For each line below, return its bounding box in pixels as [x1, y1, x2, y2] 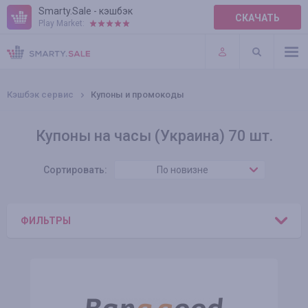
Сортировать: [43, 164, 107, 175]
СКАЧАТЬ [235, 12, 280, 23]
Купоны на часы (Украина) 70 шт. [35, 127, 273, 144]
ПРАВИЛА [7, 21, 53, 32]
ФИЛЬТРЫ [21, 215, 71, 226]
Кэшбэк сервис [7, 89, 74, 100]
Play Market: [38, 19, 85, 28]
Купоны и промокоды [91, 89, 184, 100]
